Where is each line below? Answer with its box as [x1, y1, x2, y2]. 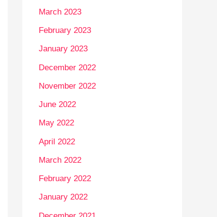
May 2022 [39, 118, 74, 128]
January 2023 [39, 44, 88, 54]
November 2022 [39, 81, 96, 91]
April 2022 [39, 137, 75, 146]
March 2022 [39, 155, 81, 165]
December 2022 [39, 62, 96, 72]
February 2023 [39, 26, 91, 35]
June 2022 [39, 100, 76, 109]
